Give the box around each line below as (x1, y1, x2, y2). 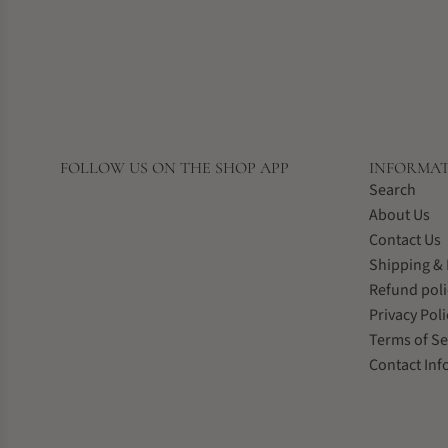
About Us (368, 204, 430, 226)
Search (368, 179, 416, 201)
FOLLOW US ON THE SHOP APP (60, 158, 289, 178)
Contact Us (368, 229, 441, 251)
